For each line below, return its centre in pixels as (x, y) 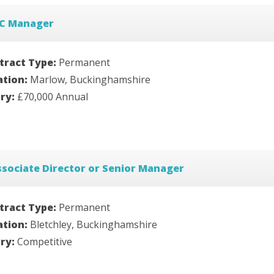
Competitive (45, 242)
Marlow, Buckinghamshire (90, 80)
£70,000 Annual (53, 97)
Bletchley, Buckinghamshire (94, 225)
